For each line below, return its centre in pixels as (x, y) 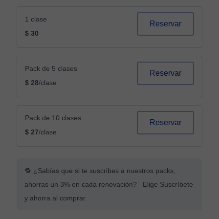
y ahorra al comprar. (56, 198)
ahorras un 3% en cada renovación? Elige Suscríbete (109, 184)
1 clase (36, 19)
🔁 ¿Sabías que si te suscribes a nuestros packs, (100, 171)
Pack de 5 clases (51, 68)
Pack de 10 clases (53, 118)
